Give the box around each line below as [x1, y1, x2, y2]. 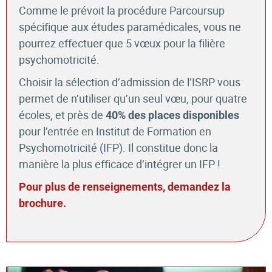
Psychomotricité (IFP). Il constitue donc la [19, 140, 218, 155]
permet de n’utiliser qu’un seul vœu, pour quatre [19, 90, 247, 106]
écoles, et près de [19, 107, 103, 122]
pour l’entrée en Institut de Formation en [19, 123, 211, 138]
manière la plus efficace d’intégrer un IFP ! [19, 156, 220, 171]
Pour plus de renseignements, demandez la [19, 180, 231, 193]
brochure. [19, 196, 66, 209]
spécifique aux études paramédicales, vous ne [19, 19, 241, 34]
